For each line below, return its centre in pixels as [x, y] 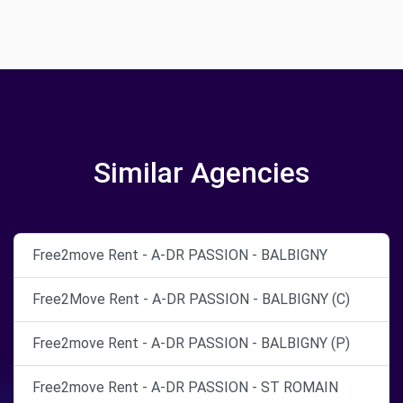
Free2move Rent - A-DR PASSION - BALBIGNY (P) [191, 343]
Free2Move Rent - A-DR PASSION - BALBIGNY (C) [191, 299]
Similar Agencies [201, 172]
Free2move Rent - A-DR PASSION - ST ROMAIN [185, 387]
